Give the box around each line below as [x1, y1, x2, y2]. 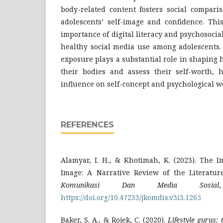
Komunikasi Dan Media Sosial [61, 180, 219, 190]
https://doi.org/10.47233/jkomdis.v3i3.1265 [61, 192, 201, 202]
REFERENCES [61, 119, 114, 129]
